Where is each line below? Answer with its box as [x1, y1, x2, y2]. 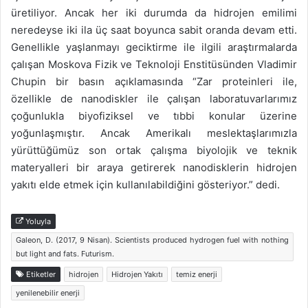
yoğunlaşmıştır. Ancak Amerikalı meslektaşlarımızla [11, 126, 297, 140]
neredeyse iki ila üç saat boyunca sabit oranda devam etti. [11, 23, 297, 37]
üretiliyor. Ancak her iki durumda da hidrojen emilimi [11, 6, 297, 20]
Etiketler [24, 269, 56, 280]
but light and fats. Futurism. [16, 249, 114, 259]
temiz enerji [176, 269, 217, 280]
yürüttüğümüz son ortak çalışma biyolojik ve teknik [11, 144, 297, 157]
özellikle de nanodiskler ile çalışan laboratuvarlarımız [11, 92, 297, 106]
